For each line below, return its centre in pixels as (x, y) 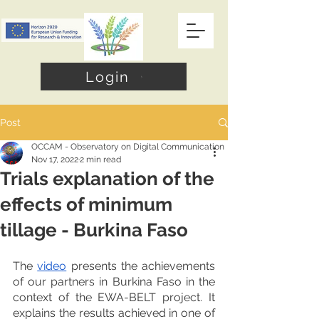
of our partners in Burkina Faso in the (114, 282)
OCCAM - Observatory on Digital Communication (128, 147)
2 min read (100, 159)
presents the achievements (141, 266)
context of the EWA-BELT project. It (114, 297)
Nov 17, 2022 (55, 159)
